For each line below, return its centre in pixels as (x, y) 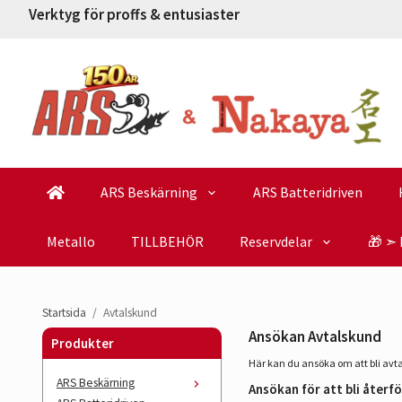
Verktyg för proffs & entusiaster (134, 14)
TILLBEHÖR (167, 241)
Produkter (83, 343)
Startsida (64, 313)
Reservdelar (276, 241)
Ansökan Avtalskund (315, 336)
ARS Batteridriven (307, 192)
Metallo (71, 241)
